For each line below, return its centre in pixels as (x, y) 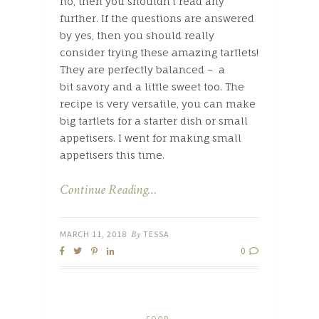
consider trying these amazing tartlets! (159, 53)
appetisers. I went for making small (151, 138)
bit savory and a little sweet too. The (152, 87)
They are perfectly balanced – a (142, 70)
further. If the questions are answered (157, 19)
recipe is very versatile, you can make (158, 104)
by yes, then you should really (137, 36)
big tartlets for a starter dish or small (154, 121)
